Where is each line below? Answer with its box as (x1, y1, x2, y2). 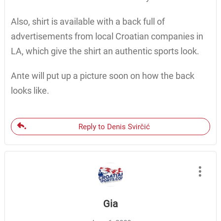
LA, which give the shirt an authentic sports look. (10, 46, 199, 57)
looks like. (10, 85, 49, 96)
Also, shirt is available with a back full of (10, 16, 165, 27)
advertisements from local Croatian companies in (10, 31, 203, 42)
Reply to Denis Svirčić (78, 122, 150, 132)
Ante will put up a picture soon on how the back (10, 71, 194, 81)
